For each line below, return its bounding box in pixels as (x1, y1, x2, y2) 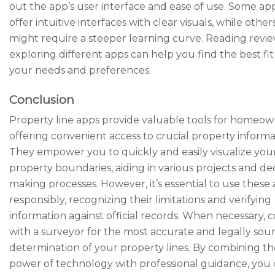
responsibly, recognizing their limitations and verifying (9, 194, 271, 206)
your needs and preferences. (9, 64, 151, 76)
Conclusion (9, 93, 74, 107)
